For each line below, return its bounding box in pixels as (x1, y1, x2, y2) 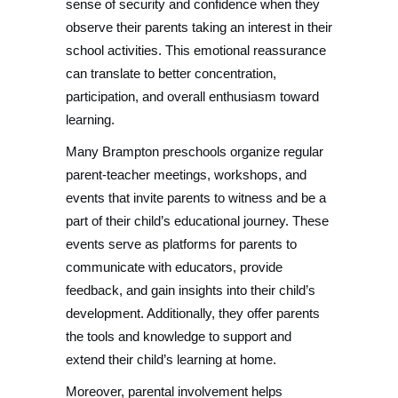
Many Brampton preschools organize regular (66, 144, 323, 159)
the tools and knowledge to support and (66, 329, 291, 344)
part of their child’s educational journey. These (66, 213, 329, 228)
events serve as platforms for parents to (66, 236, 297, 251)
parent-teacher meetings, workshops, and (66, 167, 306, 182)
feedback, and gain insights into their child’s (66, 283, 315, 298)
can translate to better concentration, (66, 66, 276, 81)
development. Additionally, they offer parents (66, 306, 320, 321)
